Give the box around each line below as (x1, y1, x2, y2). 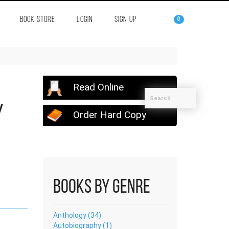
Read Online (70, 81, 124, 93)
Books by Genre (53, 177, 150, 198)
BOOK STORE (19, 15, 55, 24)
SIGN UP (114, 15, 136, 24)
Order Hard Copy (70, 108, 146, 121)
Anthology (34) (53, 211, 101, 219)
